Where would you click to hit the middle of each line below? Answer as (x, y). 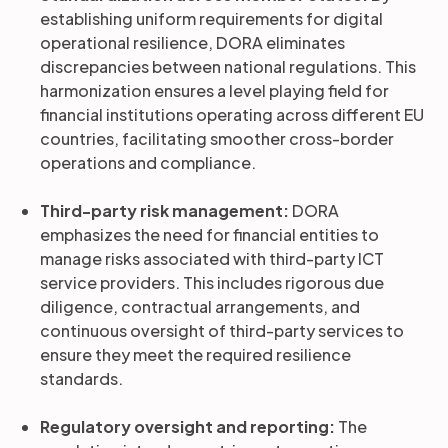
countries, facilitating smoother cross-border (217, 138)
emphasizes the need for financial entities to (209, 234)
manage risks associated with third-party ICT (212, 258)
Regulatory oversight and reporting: (189, 426)
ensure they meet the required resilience (195, 354)
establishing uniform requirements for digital (211, 18)
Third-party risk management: (166, 210)
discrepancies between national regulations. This (228, 66)
